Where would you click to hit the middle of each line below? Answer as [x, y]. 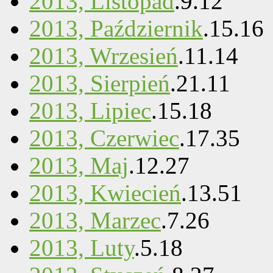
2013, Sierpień [100, 83]
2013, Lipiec [90, 111]
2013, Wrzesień [104, 56]
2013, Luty [82, 248]
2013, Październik [116, 29]
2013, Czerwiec [104, 138]
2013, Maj [79, 166]
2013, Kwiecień [105, 193]
